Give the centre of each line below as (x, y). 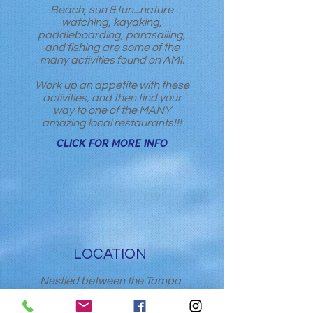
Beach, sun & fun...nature (112, 10)
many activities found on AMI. (112, 60)
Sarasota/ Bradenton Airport (110, 306)
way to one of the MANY (112, 110)
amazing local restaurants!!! (112, 123)
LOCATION (110, 254)
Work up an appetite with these (112, 85)
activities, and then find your (112, 98)
